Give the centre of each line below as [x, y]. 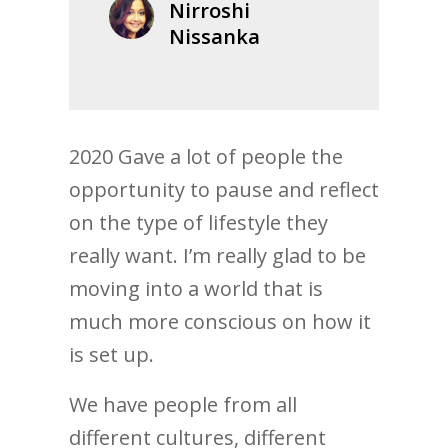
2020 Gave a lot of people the [206, 157]
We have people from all [183, 405]
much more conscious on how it [220, 322]
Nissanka [214, 37]
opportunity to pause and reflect [224, 190]
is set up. [111, 355]
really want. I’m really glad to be [217, 256]
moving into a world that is [196, 289]
